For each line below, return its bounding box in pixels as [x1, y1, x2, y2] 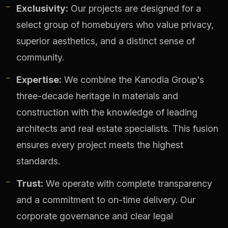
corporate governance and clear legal [16, 211, 173, 222]
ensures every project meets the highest [16, 139, 183, 151]
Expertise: [16, 74, 62, 85]
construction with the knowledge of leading [16, 107, 197, 118]
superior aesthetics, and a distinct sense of [16, 36, 195, 47]
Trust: [16, 178, 43, 189]
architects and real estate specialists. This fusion [16, 123, 218, 134]
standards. [16, 156, 60, 167]
